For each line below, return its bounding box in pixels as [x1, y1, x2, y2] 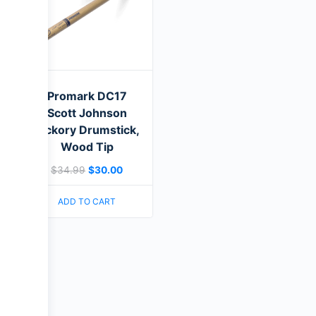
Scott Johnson [47, 106, 127, 121]
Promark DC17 [47, 89, 127, 104]
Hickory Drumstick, [34, 123, 140, 138]
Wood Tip [60, 140, 114, 154]
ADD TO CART [58, 195, 116, 207]
